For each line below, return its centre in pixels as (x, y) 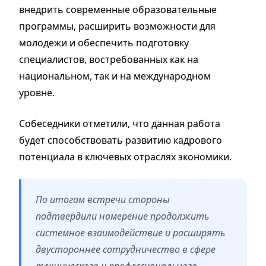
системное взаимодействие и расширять (130, 232)
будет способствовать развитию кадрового (121, 140)
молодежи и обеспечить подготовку (104, 42)
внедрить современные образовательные (118, 9)
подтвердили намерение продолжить (122, 216)
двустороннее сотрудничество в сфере (126, 249)
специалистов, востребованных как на (109, 59)
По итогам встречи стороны (103, 199)
